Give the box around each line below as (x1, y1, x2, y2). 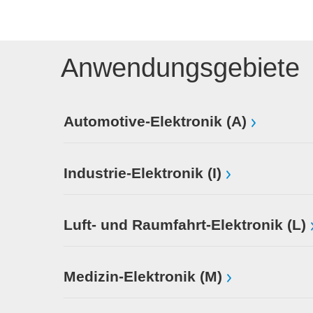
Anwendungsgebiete (61, 53, 300, 82)
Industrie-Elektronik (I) (64, 165, 221, 182)
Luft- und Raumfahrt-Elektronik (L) (64, 217, 306, 233)
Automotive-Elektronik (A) (64, 113, 247, 130)
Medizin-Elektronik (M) (64, 268, 222, 285)
